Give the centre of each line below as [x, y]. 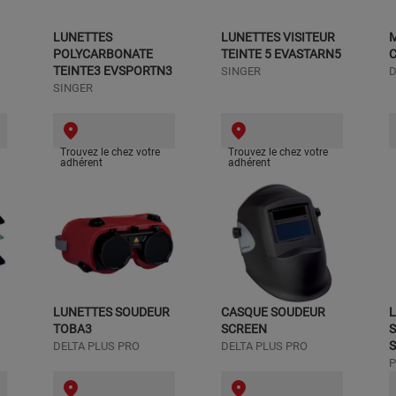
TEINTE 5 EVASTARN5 [281, 54]
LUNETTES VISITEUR [278, 37]
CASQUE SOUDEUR [273, 312]
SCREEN [244, 329]
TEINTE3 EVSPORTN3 [113, 71]
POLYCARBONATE [103, 54]
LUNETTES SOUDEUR [111, 312]
